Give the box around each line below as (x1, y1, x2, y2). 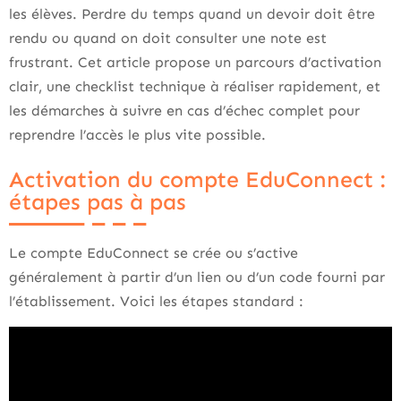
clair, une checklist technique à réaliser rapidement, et (9, 78, 380, 95)
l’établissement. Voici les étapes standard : (9, 293, 303, 310)
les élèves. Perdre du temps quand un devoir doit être (9, 5, 375, 22)
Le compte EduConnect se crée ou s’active (9, 244, 298, 261)
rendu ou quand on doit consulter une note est (9, 30, 327, 47)
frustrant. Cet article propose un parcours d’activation (9, 54, 381, 71)
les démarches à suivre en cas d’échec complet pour (9, 102, 360, 119)
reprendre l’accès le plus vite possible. (9, 126, 266, 143)
